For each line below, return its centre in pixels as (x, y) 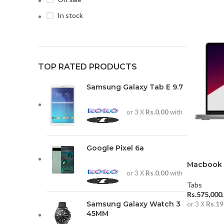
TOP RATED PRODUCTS (87, 67)
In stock (70, 15)
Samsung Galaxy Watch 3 (133, 204)
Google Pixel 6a (115, 148)
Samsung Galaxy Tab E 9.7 (135, 87)
